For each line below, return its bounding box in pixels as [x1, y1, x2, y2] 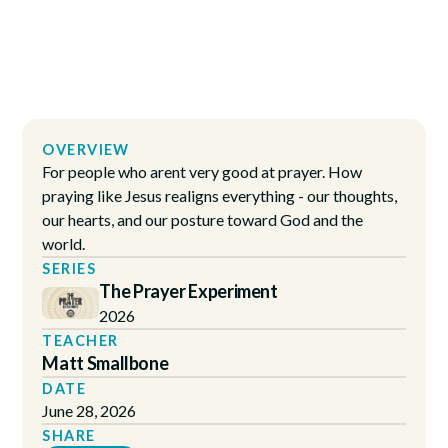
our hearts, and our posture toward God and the [42, 209, 364, 229]
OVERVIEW [42, 140, 130, 158]
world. [42, 233, 86, 253]
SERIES [42, 259, 97, 277]
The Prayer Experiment [99, 279, 278, 302]
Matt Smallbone [42, 351, 169, 374]
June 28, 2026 [42, 400, 137, 420]
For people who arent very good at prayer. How [42, 161, 363, 181]
